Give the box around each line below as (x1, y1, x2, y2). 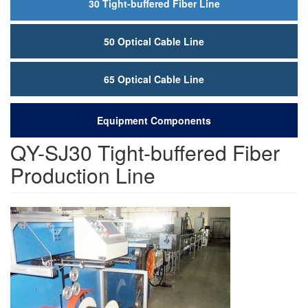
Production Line (10, 160, 155, 190)
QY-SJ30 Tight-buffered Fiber (10, 137, 280, 167)
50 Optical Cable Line (104, 34, 204, 48)
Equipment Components (97, 113, 211, 127)
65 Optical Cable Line (104, 72, 204, 86)
